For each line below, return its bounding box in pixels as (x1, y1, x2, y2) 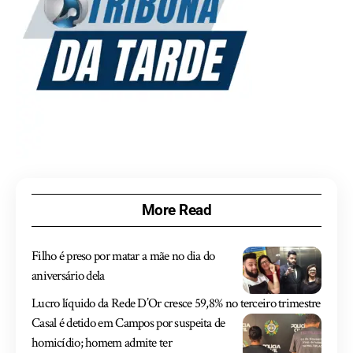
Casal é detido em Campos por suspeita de (32, 314, 225, 332)
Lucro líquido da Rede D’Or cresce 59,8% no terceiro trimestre (32, 294, 321, 312)
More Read (141, 200, 212, 219)
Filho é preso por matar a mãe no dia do (32, 247, 215, 265)
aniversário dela (32, 266, 105, 284)
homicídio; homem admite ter (32, 333, 172, 351)
